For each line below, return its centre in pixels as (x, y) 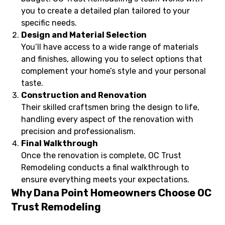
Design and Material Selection (84, 35)
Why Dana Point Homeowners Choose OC (111, 193)
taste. (32, 83)
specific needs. (49, 23)
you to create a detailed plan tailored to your (106, 11)
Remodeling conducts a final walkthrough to (105, 168)
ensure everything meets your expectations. (105, 180)
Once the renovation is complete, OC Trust (101, 156)
